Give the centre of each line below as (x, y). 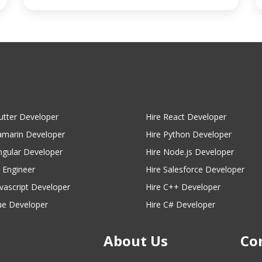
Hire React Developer (186, 116)
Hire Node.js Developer (190, 151)
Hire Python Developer (189, 134)
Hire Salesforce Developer (195, 169)
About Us (136, 240)
